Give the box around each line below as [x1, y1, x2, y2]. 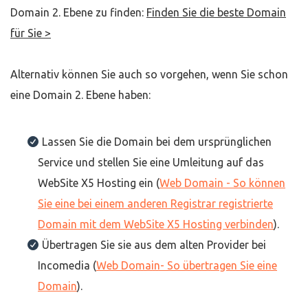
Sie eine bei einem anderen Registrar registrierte [38, 197, 273, 210]
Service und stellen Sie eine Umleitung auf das [38, 156, 264, 168]
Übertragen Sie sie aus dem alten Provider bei [42, 239, 266, 251]
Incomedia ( [38, 259, 96, 272]
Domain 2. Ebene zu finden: [10, 6, 146, 19]
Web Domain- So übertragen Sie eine [96, 259, 277, 272]
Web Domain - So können [159, 177, 285, 189]
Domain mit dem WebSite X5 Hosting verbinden [38, 218, 274, 230]
